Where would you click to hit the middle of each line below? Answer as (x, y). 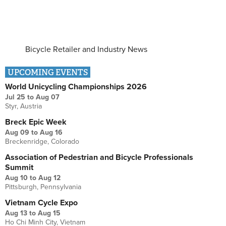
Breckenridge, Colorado (42, 142)
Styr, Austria (23, 106)
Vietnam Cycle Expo (41, 203)
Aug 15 (49, 213)
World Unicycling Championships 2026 (76, 87)
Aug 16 (51, 133)
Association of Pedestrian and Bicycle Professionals (99, 158)
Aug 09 (17, 133)
